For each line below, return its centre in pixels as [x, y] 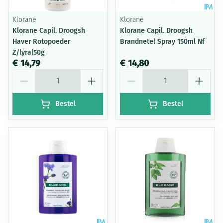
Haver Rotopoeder [41, 42]
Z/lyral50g [29, 53]
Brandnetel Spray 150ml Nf [162, 42]
